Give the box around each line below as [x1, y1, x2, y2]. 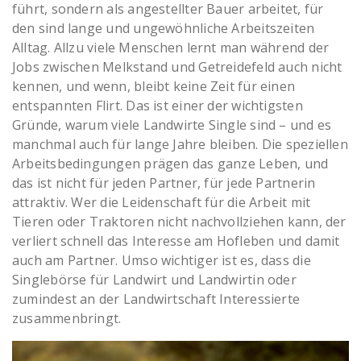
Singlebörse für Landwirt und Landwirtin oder [12, 271, 297, 289]
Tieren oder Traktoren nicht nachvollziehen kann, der [12, 213, 346, 231]
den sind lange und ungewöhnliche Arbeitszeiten [12, 19, 315, 38]
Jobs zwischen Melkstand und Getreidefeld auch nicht [12, 58, 342, 77]
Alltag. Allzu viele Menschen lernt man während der [12, 39, 330, 57]
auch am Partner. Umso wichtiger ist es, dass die [12, 251, 311, 270]
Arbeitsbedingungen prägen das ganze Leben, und [12, 155, 329, 173]
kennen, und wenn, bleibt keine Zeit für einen [12, 77, 296, 96]
